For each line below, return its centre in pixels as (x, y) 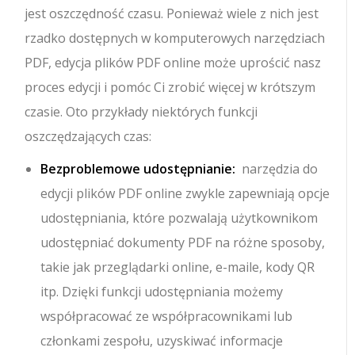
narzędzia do (279, 169)
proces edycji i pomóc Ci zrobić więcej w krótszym (170, 88)
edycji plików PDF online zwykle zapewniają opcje (185, 194)
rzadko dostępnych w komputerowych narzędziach (175, 38)
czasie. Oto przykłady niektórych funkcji (141, 112)
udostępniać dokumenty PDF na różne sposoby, (183, 243)
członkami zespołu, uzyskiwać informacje (162, 341)
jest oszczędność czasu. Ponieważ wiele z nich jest (172, 14)
